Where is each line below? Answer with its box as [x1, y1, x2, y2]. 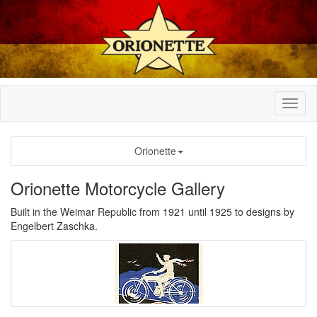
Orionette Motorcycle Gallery [11, 175, 225, 200]
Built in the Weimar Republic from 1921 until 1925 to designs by [11, 204, 294, 219]
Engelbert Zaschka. [11, 218, 98, 233]
